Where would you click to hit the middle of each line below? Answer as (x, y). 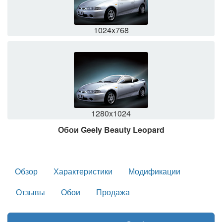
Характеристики (83, 171)
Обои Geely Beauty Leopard (111, 129)
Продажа (113, 192)
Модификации (154, 171)
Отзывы (30, 192)
